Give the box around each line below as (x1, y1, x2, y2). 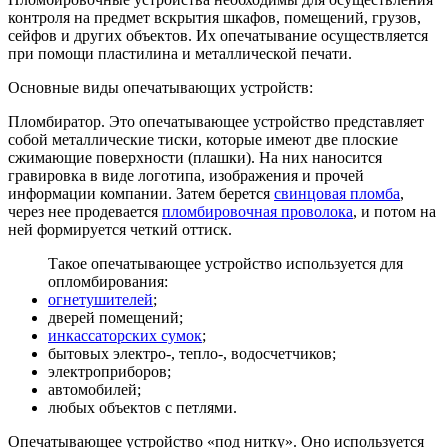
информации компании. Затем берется (8, 185, 274, 203)
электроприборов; (48, 363, 171, 381)
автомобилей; (48, 381, 141, 399)
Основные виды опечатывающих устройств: (8, 79, 313, 97)
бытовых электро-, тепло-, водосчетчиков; (48, 345, 336, 363)
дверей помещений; (48, 309, 183, 327)
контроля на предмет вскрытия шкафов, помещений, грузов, (8, 9, 421, 27)
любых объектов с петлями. (48, 399, 237, 417)
